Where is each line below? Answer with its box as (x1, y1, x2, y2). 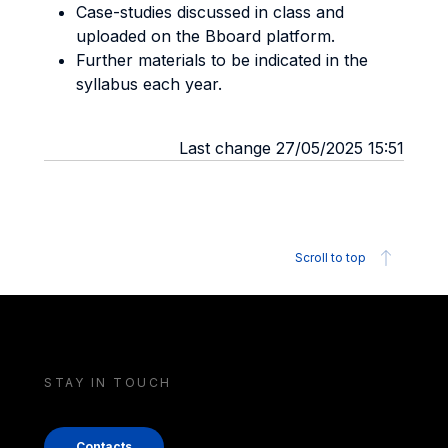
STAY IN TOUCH (44, 375, 172, 390)
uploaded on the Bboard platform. (76, 26, 335, 46)
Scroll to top (295, 250, 366, 265)
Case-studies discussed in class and (76, 2, 344, 22)
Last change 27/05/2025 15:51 (179, 138, 404, 158)
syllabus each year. (76, 74, 222, 94)
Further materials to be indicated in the (76, 50, 368, 70)
